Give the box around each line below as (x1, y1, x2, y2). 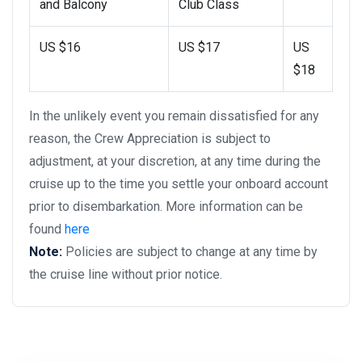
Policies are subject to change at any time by (65, 243, 318, 259)
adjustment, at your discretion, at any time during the (29, 153, 321, 169)
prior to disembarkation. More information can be (29, 198, 303, 214)
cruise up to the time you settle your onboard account (29, 175, 328, 192)
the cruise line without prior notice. (29, 266, 222, 282)
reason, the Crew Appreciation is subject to (29, 130, 271, 146)
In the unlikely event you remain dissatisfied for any (29, 107, 319, 124)
